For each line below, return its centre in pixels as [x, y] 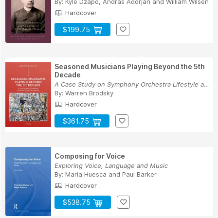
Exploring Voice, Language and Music [111, 166]
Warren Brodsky [89, 93]
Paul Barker [139, 174]
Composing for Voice [90, 156]
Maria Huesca [86, 174]
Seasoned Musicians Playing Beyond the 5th [130, 67]
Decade [68, 75]
